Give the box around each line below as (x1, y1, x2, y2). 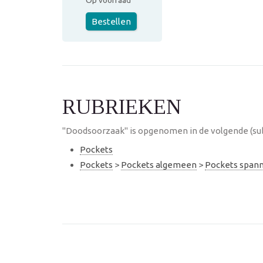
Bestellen (92, 16, 131, 26)
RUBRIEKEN (62, 95, 181, 119)
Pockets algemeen (121, 159, 197, 170)
